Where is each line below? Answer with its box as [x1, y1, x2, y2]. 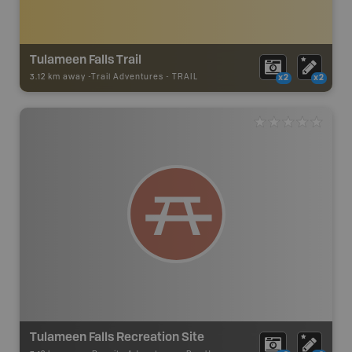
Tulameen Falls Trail [30, 50, 141, 67]
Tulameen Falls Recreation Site [30, 328, 204, 344]
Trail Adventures [91, 72, 163, 81]
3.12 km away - [30, 72, 91, 81]
